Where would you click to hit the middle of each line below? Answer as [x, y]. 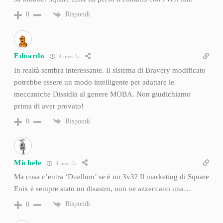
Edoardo [29, 56]
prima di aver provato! [49, 106]
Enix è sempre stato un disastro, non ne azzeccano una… [102, 189]
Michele [28, 163]
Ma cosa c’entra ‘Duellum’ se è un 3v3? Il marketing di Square [111, 177]
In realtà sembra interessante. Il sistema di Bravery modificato [110, 70]
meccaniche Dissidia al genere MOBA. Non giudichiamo [102, 94]
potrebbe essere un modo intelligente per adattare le [94, 82]
